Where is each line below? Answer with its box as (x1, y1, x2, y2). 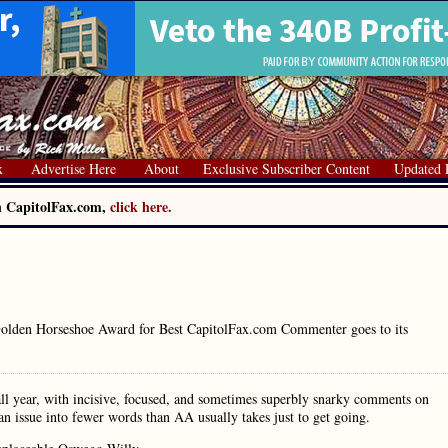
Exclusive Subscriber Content (203, 159, 370, 178)
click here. (110, 196, 172, 217)
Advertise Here (31, 159, 116, 178)
